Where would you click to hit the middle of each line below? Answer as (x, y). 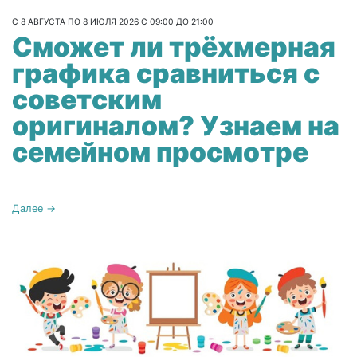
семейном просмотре (160, 152)
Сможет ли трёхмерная (174, 47)
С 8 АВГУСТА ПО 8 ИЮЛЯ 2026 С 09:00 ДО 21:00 (113, 22)
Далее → (34, 209)
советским (87, 100)
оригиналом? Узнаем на (176, 126)
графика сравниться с (166, 73)
